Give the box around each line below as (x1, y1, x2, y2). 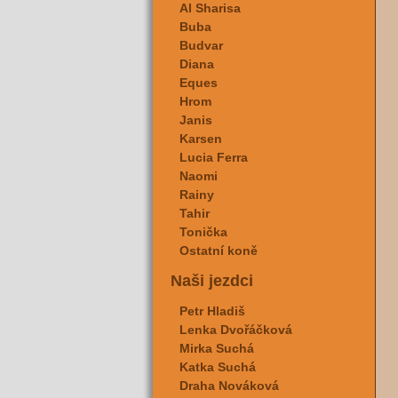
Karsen (179, 131, 222, 146)
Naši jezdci (171, 272, 253, 290)
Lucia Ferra (179, 150, 248, 164)
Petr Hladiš (179, 304, 245, 318)
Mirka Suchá (179, 341, 254, 355)
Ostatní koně (179, 243, 258, 258)
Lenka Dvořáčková (179, 322, 292, 337)
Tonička (179, 225, 227, 239)
